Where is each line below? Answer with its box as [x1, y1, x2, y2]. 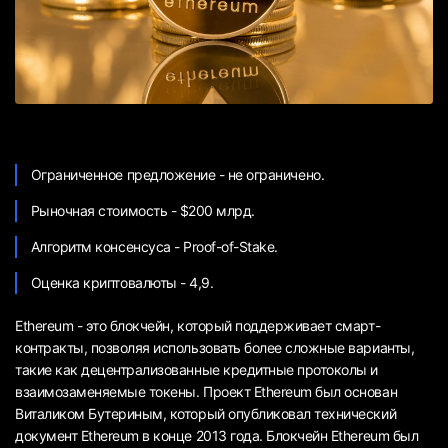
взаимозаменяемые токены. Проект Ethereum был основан [15, 383, 398, 401]
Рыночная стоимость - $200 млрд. [30, 202, 255, 220]
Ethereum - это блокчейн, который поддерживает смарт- [15, 317, 381, 335]
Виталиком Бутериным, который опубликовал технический [15, 405, 397, 423]
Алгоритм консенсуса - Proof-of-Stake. [30, 238, 278, 256]
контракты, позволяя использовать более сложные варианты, [15, 339, 415, 357]
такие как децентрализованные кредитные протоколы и [15, 361, 378, 379]
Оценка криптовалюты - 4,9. [30, 274, 214, 292]
